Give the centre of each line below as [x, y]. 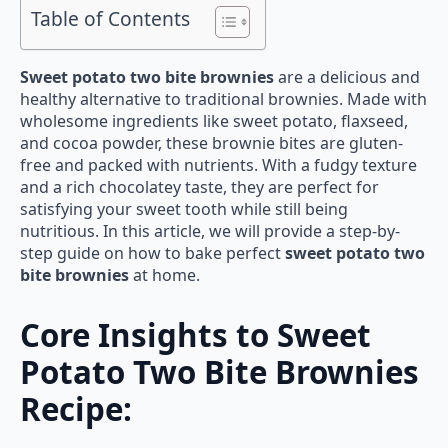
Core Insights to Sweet [195, 335]
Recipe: [76, 409]
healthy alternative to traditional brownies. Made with [223, 99]
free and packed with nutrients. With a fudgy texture [218, 165]
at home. [164, 275]
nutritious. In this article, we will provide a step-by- [210, 231]
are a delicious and [347, 77]
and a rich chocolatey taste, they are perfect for [199, 187]
